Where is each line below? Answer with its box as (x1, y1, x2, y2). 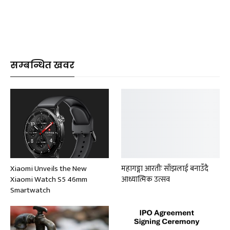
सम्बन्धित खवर (10, 59, 74, 72)
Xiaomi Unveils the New (10, 162, 87, 175)
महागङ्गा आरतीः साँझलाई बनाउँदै (121, 162, 208, 175)
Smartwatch (10, 183, 50, 197)
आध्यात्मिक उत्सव (121, 172, 170, 186)
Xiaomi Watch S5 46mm (10, 172, 87, 186)
